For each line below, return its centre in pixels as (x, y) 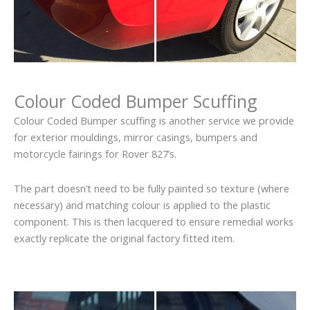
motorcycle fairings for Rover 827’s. (95, 154)
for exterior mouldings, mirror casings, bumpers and (136, 137)
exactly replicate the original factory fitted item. (124, 238)
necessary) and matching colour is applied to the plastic (142, 204)
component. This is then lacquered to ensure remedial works (154, 221)
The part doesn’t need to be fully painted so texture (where (152, 188)
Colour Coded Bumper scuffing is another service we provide (154, 121)
